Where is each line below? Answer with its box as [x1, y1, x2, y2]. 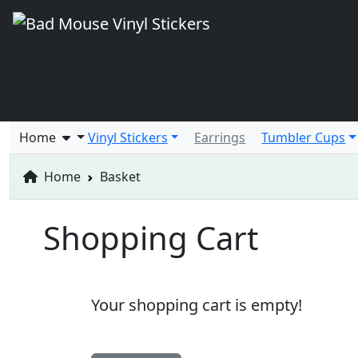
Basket [100, 168, 141, 185]
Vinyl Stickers [87, 129, 168, 146]
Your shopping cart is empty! [91, 294, 302, 316]
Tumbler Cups [261, 129, 346, 146]
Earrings [194, 129, 246, 146]
